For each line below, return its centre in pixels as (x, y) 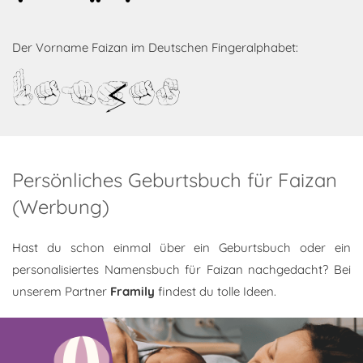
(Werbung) (61, 207)
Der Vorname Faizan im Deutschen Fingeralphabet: (155, 47)
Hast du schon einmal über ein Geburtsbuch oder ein (181, 248)
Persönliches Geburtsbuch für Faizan (175, 180)
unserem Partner (61, 291)
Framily (132, 291)
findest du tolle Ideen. (216, 291)
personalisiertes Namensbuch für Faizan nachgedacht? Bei (181, 269)
